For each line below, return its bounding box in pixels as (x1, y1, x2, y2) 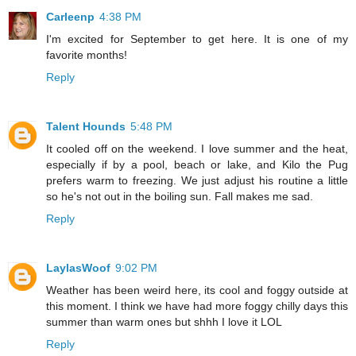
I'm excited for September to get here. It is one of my (46, 33, 348, 46)
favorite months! (46, 48, 127, 62)
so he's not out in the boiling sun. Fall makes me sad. (46, 190, 313, 203)
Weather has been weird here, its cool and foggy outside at (46, 284, 348, 297)
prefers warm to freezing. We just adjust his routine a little (46, 174, 348, 188)
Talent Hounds (46, 120, 126, 133)
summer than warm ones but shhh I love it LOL (46, 315, 282, 329)
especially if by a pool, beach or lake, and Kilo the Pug (46, 158, 348, 172)
